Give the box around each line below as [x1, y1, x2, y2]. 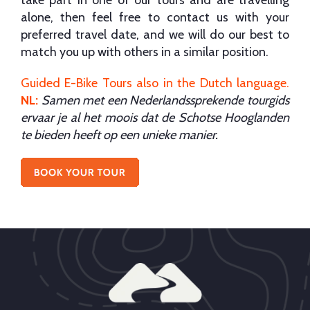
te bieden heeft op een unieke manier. [21, 127, 218, 143]
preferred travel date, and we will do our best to [21, 26, 289, 42]
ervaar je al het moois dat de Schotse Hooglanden [21, 109, 289, 125]
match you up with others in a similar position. [21, 44, 268, 60]
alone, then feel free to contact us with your [21, 9, 289, 25]
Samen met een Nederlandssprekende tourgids [41, 92, 290, 108]
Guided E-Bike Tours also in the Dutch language [21, 75, 286, 91]
